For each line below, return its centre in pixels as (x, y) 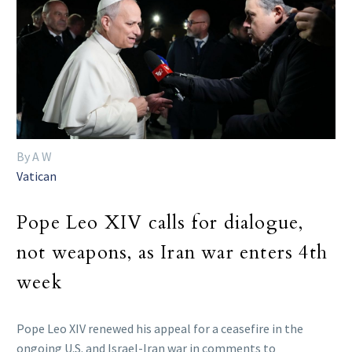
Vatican (37, 176)
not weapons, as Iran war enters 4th (172, 252)
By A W (34, 157)
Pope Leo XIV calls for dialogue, (160, 222)
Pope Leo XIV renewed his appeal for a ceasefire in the (160, 328)
